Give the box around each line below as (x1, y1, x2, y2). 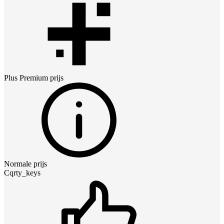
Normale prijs (4, 159, 47, 168)
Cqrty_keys (4, 168, 40, 177)
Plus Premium (4, 73, 48, 82)
